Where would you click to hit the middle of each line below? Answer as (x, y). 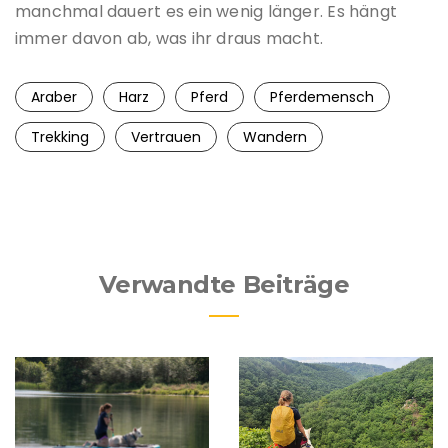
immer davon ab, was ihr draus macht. (169, 38)
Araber (54, 96)
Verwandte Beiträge (224, 284)
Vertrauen (166, 136)
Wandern (275, 136)
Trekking (60, 136)
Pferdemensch (322, 96)
